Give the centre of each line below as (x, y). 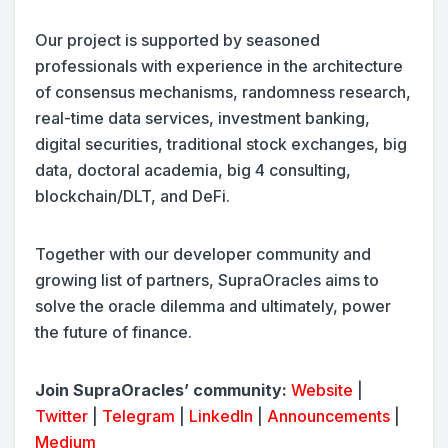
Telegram (138, 416)
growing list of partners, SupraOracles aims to (207, 280)
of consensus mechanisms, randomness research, (223, 92)
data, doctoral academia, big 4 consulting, (193, 170)
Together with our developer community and (203, 254)
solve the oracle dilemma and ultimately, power (213, 306)
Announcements (328, 416)
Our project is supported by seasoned (177, 40)
